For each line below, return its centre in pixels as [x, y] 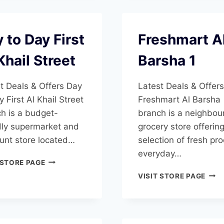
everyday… [160, 153]
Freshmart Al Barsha [179, 99]
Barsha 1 [167, 60]
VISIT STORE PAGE [172, 176]
